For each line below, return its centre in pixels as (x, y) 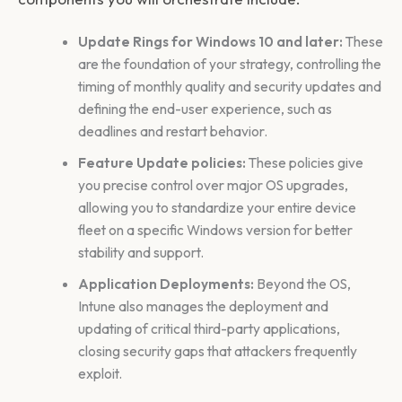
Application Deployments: (166, 284)
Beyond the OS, (302, 284)
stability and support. (140, 253)
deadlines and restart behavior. (172, 131)
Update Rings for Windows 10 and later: (210, 42)
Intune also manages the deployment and (203, 306)
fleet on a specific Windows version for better (215, 230)
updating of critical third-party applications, (209, 329)
